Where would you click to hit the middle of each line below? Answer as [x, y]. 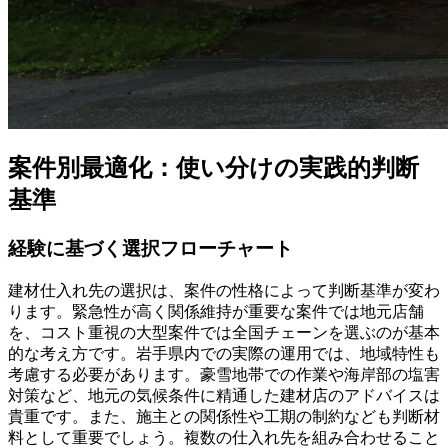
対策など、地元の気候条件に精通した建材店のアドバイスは [224, 396]
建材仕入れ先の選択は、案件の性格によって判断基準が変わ [224, 291]
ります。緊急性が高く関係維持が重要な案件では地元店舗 [216, 312]
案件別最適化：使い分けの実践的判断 [213, 168]
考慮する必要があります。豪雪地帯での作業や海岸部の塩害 [224, 375]
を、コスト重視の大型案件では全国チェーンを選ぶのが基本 [224, 333]
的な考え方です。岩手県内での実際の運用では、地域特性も [224, 354]
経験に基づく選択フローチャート [150, 249]
